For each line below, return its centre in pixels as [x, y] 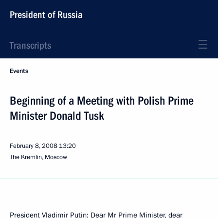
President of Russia [46, 15]
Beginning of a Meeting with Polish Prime [102, 101]
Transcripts [30, 45]
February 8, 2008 [34, 146]
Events [19, 71]
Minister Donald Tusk [57, 116]
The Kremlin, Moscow [38, 157]
